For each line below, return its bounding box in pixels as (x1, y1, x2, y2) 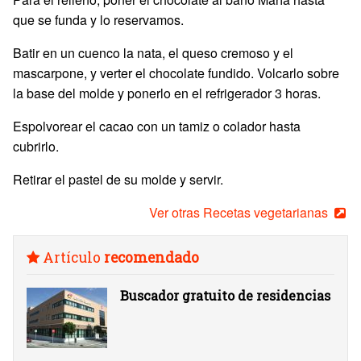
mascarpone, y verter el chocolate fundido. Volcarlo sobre (13, 64, 339, 82)
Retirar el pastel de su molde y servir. (13, 170, 223, 189)
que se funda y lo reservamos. (13, 10, 184, 29)
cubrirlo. (13, 137, 59, 156)
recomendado (104, 248, 199, 267)
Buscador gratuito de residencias (120, 287, 330, 304)
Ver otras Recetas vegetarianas (149, 203, 332, 222)
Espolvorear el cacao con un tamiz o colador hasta (13, 117, 301, 135)
